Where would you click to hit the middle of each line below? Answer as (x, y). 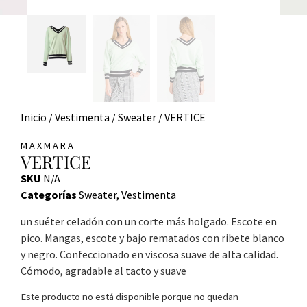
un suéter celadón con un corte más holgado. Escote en (149, 222)
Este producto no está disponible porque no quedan (130, 296)
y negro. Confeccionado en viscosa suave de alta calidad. (149, 255)
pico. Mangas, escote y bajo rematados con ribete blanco (152, 238)
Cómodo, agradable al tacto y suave (103, 271)
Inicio (34, 118)
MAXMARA (48, 146)
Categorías (49, 195)
